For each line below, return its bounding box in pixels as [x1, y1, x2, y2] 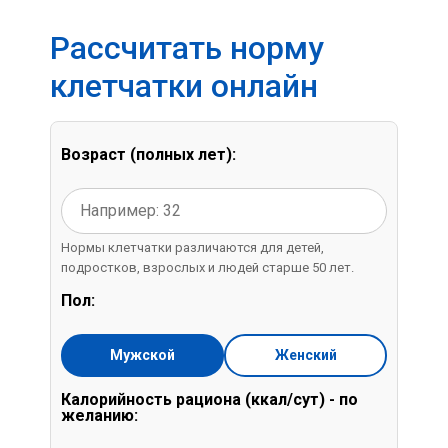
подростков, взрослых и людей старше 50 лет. [61, 259, 354, 275]
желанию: [61, 405, 138, 425]
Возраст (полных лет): [61, 144, 236, 164]
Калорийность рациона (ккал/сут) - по [61, 389, 358, 409]
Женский [274, 346, 337, 363]
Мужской [110, 346, 175, 363]
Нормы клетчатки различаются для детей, [61, 239, 324, 255]
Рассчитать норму [50, 28, 324, 67]
